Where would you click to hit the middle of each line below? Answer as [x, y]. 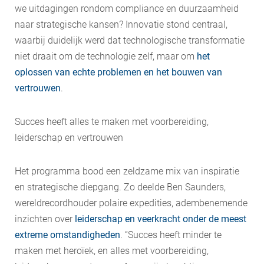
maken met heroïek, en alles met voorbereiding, [112, 250]
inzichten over [45, 219]
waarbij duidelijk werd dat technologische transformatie [130, 40]
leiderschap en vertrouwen [69, 137]
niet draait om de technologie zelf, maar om [106, 56]
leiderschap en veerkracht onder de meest [161, 219]
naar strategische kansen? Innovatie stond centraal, [121, 24]
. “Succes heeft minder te [171, 235]
